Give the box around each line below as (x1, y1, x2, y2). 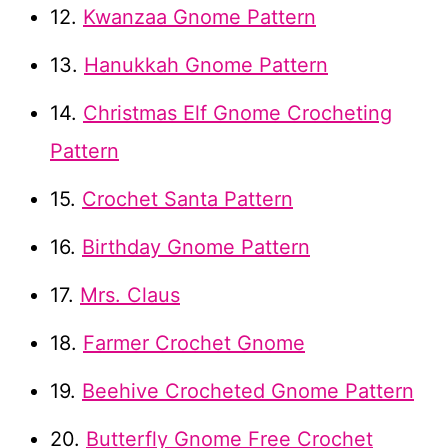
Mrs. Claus (80, 283, 180, 308)
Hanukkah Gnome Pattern (84, 53, 328, 78)
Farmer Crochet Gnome (83, 331, 305, 356)
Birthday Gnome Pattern (82, 235, 310, 260)
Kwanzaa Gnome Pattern (83, 5, 316, 30)
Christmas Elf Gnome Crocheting (83, 101, 392, 126)
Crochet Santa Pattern (82, 187, 293, 212)
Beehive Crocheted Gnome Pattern (82, 379, 414, 404)
